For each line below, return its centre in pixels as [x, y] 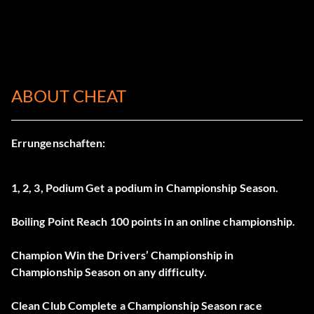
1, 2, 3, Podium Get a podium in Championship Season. [145, 188]
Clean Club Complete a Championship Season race [137, 306]
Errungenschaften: [59, 143]
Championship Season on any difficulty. [109, 272]
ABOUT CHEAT [69, 96]
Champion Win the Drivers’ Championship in [123, 255]
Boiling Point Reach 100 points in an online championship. [153, 221]
